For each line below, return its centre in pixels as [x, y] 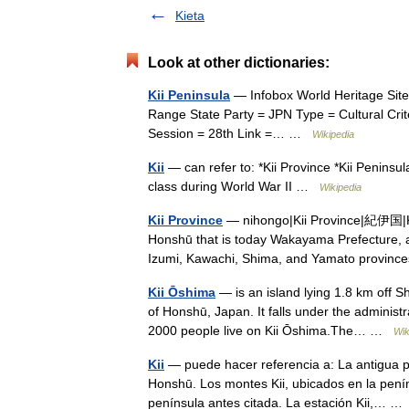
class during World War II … [234, 186]
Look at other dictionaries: [239, 63]
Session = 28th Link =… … [230, 133]
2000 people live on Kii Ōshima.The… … [271, 330]
